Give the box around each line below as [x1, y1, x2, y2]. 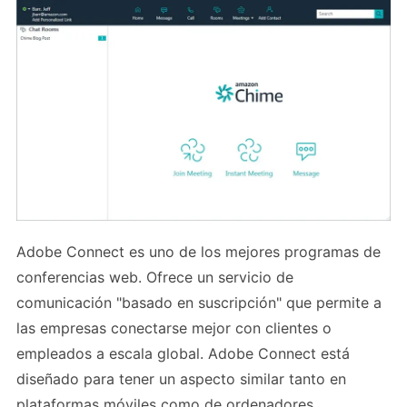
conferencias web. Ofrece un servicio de [16, 268, 293, 287]
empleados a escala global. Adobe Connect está [16, 344, 350, 363]
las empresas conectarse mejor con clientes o [16, 319, 332, 338]
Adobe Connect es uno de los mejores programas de [16, 243, 381, 262]
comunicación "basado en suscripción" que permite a [16, 293, 382, 313]
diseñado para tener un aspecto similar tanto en [16, 370, 346, 389]
